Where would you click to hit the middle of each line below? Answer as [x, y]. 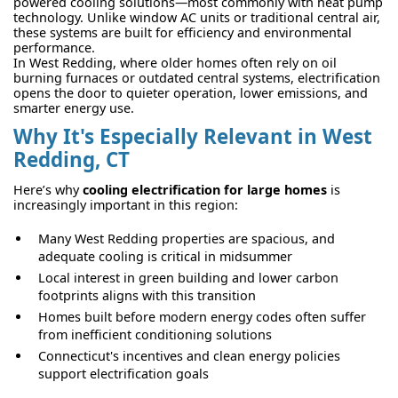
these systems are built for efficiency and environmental [183, 33]
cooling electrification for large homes [205, 189]
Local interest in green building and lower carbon [188, 277]
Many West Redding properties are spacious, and [187, 238]
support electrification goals [123, 373]
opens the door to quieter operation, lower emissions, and [191, 93]
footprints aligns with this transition [147, 295]
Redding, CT [72, 160]
